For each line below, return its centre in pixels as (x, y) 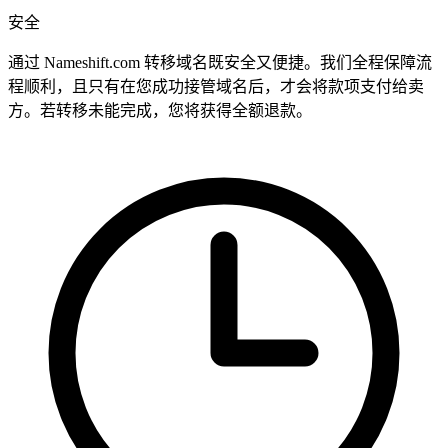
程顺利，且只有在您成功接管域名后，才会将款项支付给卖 (216, 87)
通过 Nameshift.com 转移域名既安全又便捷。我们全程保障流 (220, 63)
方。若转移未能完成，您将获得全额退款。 (160, 111)
